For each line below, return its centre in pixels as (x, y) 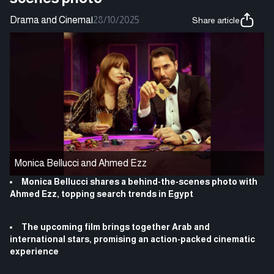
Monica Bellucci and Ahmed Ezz (81, 163)
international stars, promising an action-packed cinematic (132, 239)
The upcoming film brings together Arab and (116, 227)
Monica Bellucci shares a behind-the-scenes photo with (139, 181)
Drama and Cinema (50, 20)
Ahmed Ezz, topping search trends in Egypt (102, 194)
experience (34, 251)
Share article (216, 20)
